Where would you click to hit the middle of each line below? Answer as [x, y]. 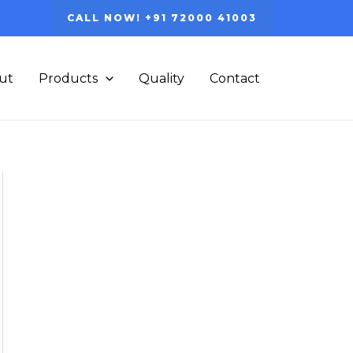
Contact [235, 78]
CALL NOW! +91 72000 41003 [162, 18]
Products [69, 78]
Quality [162, 78]
